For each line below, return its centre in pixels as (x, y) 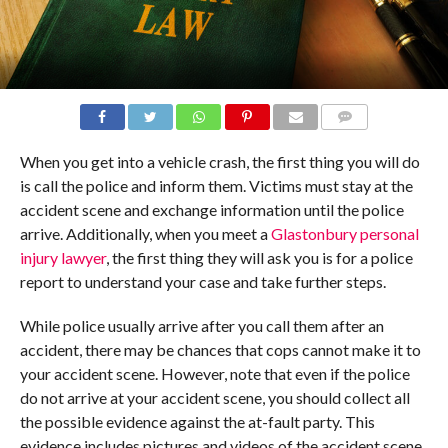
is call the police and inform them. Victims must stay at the (216, 185)
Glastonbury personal (344, 233)
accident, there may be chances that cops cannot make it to (220, 349)
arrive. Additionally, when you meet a (145, 233)
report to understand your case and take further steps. (204, 281)
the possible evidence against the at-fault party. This (197, 421)
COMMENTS (361, 140)
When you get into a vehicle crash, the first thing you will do (219, 161)
